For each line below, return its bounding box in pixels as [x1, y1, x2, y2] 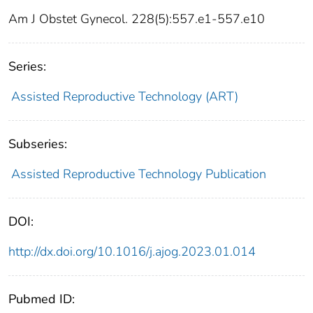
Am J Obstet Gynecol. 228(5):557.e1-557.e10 [8, 10, 265, 28]
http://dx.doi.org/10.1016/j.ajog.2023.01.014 [8, 243, 256, 261]
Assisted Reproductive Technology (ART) [10, 88, 238, 105]
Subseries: [8, 136, 67, 153]
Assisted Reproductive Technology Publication [10, 166, 266, 183]
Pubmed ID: [8, 291, 75, 308]
